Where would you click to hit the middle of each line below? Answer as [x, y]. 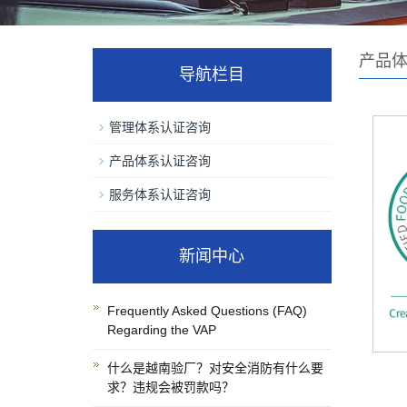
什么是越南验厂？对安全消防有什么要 [215, 368]
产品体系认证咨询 [160, 161]
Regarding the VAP [162, 330]
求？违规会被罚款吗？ [171, 387]
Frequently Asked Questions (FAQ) [207, 311]
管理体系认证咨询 [160, 127]
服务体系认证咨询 [160, 194]
